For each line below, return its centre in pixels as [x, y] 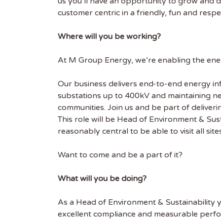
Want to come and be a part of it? [120, 155]
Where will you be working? [109, 37]
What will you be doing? [102, 179]
